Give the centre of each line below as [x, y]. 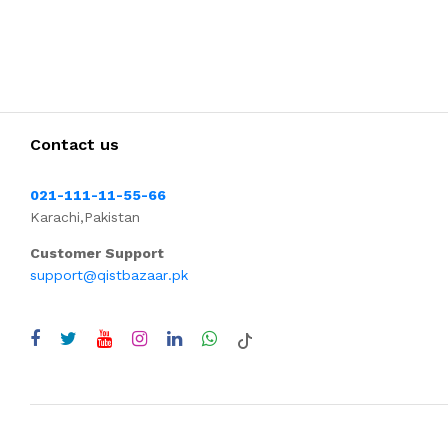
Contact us [74, 145]
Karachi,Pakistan [85, 217]
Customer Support [97, 253]
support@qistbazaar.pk [109, 275]
